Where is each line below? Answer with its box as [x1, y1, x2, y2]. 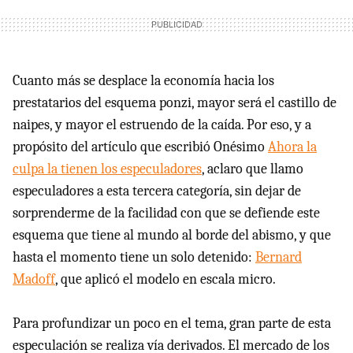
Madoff [13, 271, 55, 288]
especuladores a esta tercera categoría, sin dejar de [13, 183, 301, 200]
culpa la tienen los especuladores [13, 161, 202, 178]
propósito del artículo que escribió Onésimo [13, 139, 268, 156]
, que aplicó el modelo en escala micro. [55, 271, 276, 288]
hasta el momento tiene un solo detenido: [13, 249, 255, 266]
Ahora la [268, 139, 317, 156]
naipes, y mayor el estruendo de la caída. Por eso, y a [13, 117, 311, 134]
